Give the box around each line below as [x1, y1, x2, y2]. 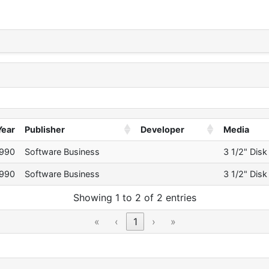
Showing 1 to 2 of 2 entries [73, 192, 196, 204]
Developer [141, 124, 184, 135]
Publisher [25, 124, 65, 135]
